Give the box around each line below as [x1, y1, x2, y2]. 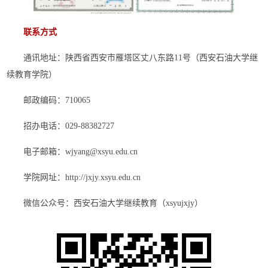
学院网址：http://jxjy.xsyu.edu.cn [23, 173, 141, 182]
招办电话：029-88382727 [23, 121, 115, 131]
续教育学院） [7, 70, 57, 80]
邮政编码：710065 [23, 96, 91, 105]
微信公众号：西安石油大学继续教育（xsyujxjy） [23, 199, 203, 208]
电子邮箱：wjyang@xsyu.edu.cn [23, 147, 138, 157]
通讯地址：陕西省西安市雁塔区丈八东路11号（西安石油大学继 [23, 53, 258, 63]
